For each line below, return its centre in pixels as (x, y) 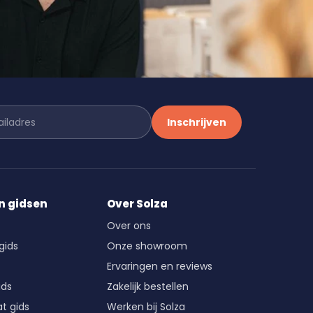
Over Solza (138, 203)
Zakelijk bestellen (148, 286)
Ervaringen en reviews (160, 266)
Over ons (129, 225)
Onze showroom (147, 246)
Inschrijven (197, 122)
